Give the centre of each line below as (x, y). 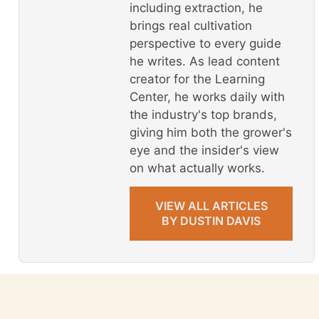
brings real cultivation (191, 25)
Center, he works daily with (207, 96)
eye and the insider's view (204, 150)
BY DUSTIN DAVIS (211, 221)
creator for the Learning (197, 79)
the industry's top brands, (203, 114)
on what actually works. (197, 168)
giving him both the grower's (211, 132)
